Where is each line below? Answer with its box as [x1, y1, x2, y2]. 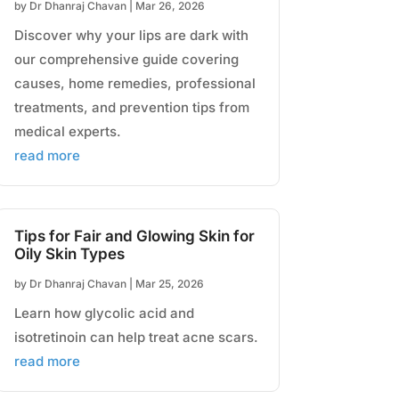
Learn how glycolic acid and [13, 305, 194, 322]
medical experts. [13, 123, 121, 141]
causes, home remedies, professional [13, 75, 256, 93]
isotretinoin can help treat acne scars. [13, 329, 258, 346]
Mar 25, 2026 [134, 277, 204, 291]
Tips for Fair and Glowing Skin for [13, 227, 255, 246]
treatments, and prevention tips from [13, 99, 249, 117]
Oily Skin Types [13, 245, 125, 264]
